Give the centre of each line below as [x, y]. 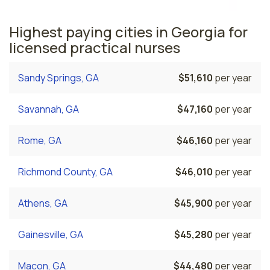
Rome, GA [40, 140]
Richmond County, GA [65, 171]
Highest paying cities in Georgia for [128, 31]
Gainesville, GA [51, 234]
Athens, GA [43, 203]
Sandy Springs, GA [58, 77]
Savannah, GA [49, 109]
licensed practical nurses [95, 47]
